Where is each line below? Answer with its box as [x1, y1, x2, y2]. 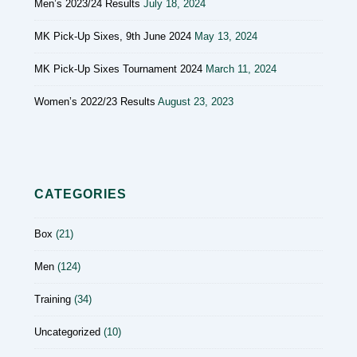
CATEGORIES [34, 186, 127, 201]
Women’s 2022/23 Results [34, 95, 155, 108]
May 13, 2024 [194, 29, 257, 42]
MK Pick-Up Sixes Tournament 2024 [34, 62, 202, 75]
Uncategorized [34, 325, 100, 338]
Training [34, 292, 71, 305]
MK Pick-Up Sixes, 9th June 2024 [34, 29, 191, 42]
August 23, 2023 [158, 95, 233, 108]
